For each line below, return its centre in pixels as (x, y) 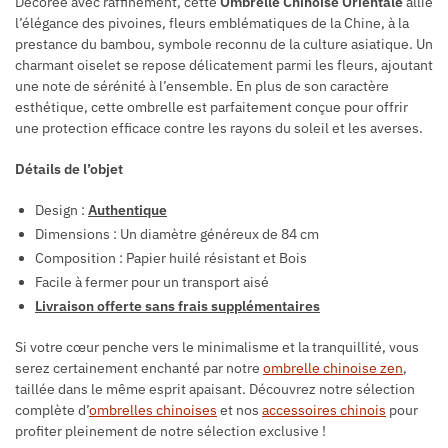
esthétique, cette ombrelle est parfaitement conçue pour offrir (211, 107)
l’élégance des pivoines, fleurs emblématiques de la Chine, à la (212, 23)
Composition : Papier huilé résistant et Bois (171, 257)
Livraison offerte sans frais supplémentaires (177, 305)
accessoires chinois (324, 409)
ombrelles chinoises (153, 409)
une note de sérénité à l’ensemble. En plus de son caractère (202, 86)
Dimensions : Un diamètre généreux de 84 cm (177, 233)
